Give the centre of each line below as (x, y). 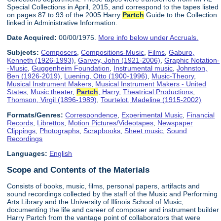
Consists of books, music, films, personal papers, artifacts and (104, 186)
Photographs (60, 130)
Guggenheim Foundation (71, 68)
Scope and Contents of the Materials (78, 169)
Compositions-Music (113, 53)
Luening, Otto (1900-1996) (106, 76)
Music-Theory (173, 76)
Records (20, 123)
